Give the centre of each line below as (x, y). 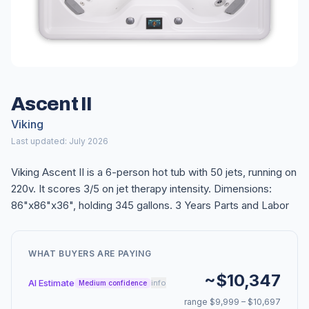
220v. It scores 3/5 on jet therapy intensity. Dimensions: (141, 188)
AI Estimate (51, 282)
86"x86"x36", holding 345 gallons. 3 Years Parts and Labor (150, 205)
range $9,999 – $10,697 (232, 301)
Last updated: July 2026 (60, 141)
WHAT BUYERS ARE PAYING (90, 253)
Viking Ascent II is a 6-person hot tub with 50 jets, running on (154, 172)
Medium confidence (113, 282)
